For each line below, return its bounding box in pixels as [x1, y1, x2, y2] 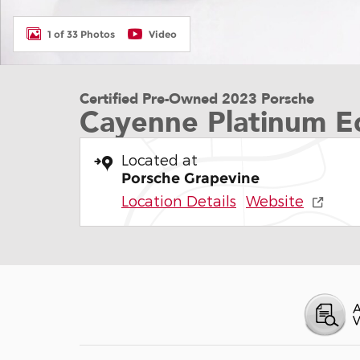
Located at [121, 151, 198, 168]
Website [246, 192, 304, 209]
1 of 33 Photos [47, 27, 115, 40]
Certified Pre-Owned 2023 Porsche [80, 89, 314, 109]
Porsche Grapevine [121, 170, 260, 187]
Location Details [121, 192, 236, 209]
